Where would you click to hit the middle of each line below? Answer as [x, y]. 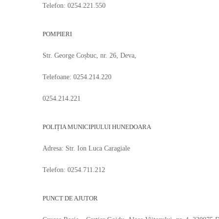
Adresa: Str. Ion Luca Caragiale [86, 148]
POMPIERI [57, 34]
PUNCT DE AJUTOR [70, 198]
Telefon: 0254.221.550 [74, 6]
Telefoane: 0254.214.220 [77, 77]
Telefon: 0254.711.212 [74, 170]
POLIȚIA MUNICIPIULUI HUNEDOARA [97, 127]
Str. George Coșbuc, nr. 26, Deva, [89, 55]
